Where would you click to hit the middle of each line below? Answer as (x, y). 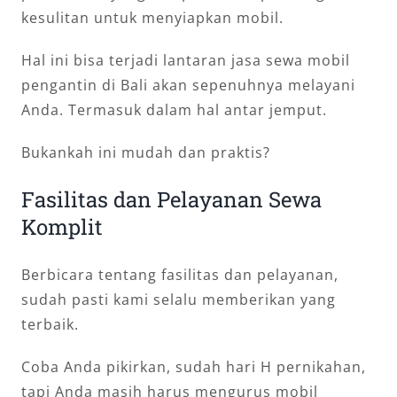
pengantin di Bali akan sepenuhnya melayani (188, 85)
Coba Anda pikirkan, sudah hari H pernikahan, (194, 366)
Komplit (62, 226)
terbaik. (50, 324)
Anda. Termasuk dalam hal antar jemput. (174, 109)
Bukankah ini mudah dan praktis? (146, 152)
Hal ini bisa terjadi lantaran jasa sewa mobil (186, 60)
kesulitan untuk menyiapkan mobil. (152, 17)
